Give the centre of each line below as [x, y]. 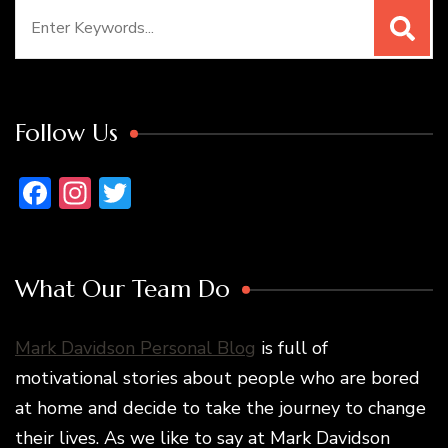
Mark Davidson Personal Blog [135, 347]
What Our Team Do [122, 288]
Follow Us [66, 132]
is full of [292, 347]
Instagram [163, 192]
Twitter [184, 192]
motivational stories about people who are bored [217, 377]
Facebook [117, 192]
